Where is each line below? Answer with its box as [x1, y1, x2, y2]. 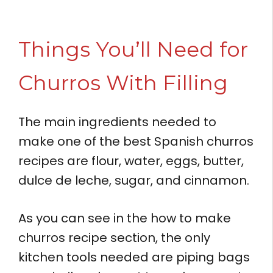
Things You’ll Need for [18, 36, 248, 62]
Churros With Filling [18, 69, 228, 96]
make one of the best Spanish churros [18, 132, 253, 150]
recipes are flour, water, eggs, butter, [18, 152, 244, 169]
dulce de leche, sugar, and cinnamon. [18, 171, 252, 189]
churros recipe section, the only [18, 229, 210, 246]
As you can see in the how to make [18, 209, 231, 227]
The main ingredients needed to [18, 113, 216, 130]
